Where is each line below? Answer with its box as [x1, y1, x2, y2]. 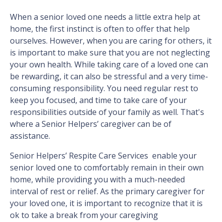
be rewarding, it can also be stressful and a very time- [10, 71, 208, 82]
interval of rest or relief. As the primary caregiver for [10, 186, 205, 197]
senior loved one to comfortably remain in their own [10, 162, 204, 173]
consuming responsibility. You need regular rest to [10, 83, 198, 94]
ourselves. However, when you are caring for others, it [10, 35, 212, 47]
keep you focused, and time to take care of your [10, 95, 187, 106]
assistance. [10, 130, 50, 142]
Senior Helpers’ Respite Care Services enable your [10, 150, 197, 162]
